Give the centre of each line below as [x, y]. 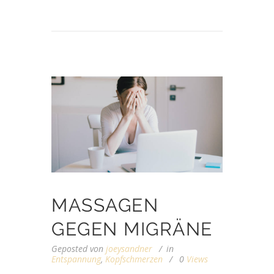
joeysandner [129, 249]
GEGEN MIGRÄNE [132, 229]
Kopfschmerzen [134, 259]
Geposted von [79, 249]
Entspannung [76, 259]
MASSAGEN [105, 205]
